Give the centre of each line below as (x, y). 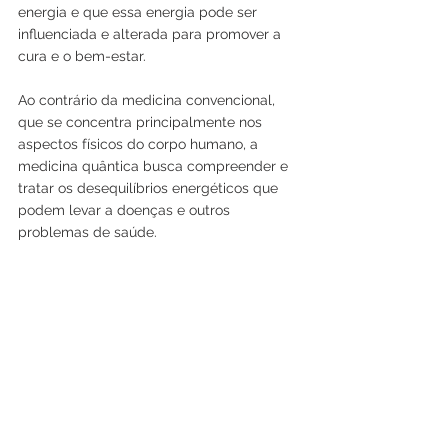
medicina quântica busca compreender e (155, 165)
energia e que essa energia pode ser (139, 11)
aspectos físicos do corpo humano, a (140, 143)
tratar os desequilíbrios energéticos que (150, 187)
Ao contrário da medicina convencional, (148, 99)
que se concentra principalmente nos (142, 121)
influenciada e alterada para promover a (151, 33)
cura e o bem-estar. (84, 55)
